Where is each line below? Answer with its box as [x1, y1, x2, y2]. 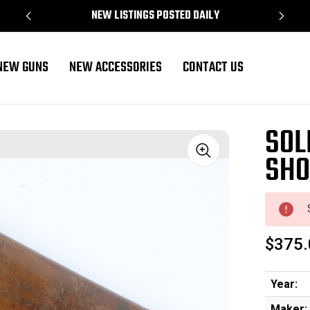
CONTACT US [182, 57, 244, 79]
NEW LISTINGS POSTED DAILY [91, 7, 219, 25]
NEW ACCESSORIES [69, 57, 162, 79]
